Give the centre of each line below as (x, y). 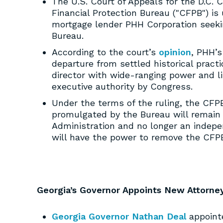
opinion (175, 52)
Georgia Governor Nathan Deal (119, 216)
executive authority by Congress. (122, 86)
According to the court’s (105, 52)
